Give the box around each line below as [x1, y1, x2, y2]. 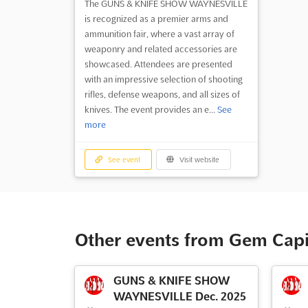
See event [106, 155, 141, 164]
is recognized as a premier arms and [84, 13, 228, 23]
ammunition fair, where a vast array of [84, 28, 234, 38]
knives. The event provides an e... [84, 104, 217, 114]
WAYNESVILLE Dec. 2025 [113, 290, 246, 303]
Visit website [177, 155, 220, 164]
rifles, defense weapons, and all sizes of [84, 89, 240, 99]
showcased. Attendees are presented [84, 58, 232, 69]
